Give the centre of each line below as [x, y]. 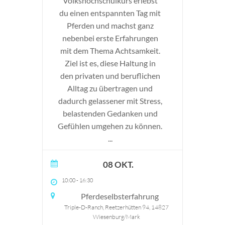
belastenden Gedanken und [110, 113]
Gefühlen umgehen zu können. [110, 126]
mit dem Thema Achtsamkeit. [110, 50]
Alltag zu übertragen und [110, 88]
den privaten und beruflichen [110, 76]
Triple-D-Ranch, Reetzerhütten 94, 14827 [117, 207]
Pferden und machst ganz [110, 25]
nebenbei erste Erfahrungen [110, 38]
